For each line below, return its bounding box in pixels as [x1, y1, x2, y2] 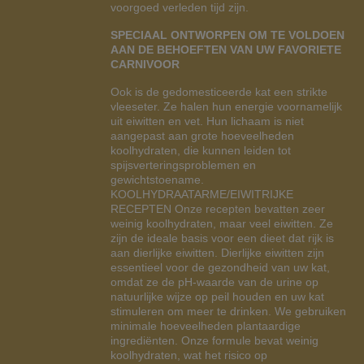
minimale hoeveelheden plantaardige [110, 319, 301, 332]
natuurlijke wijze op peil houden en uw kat [110, 290, 324, 303]
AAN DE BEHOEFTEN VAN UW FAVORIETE [110, 43, 341, 56]
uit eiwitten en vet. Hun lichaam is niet [110, 115, 304, 128]
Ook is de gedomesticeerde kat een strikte [110, 85, 327, 98]
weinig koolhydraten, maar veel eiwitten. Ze [110, 217, 333, 230]
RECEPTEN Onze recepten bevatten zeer [110, 202, 325, 215]
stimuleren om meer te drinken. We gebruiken [110, 305, 346, 318]
